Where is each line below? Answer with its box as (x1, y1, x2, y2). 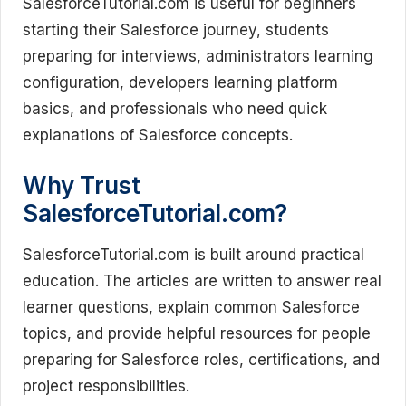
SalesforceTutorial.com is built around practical (23, 246, 364, 264)
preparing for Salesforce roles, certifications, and (23, 351, 380, 369)
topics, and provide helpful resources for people (23, 324, 371, 343)
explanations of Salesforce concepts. (23, 125, 293, 144)
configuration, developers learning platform (23, 72, 338, 92)
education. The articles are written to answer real (23, 272, 382, 290)
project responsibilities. (23, 377, 189, 395)
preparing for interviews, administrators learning (23, 46, 373, 65)
